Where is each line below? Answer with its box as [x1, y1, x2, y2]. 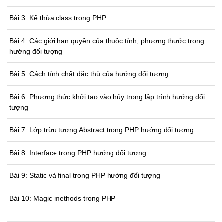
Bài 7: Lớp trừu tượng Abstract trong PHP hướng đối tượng [9, 126, 194, 134]
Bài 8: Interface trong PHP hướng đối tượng [9, 149, 146, 157]
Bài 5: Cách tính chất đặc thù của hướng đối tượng [9, 70, 168, 78]
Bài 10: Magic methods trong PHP [9, 194, 115, 203]
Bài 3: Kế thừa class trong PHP [9, 14, 106, 22]
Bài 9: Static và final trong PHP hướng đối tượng [9, 171, 160, 180]
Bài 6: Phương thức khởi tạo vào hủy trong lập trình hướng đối [9, 93, 205, 101]
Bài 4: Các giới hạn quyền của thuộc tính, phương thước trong [9, 37, 204, 45]
